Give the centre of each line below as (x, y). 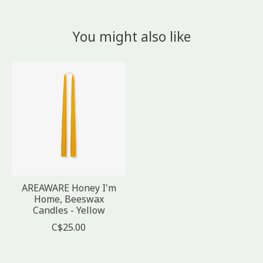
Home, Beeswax (69, 199)
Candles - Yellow (69, 210)
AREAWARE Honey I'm (69, 188)
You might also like (131, 37)
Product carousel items (62, 68)
